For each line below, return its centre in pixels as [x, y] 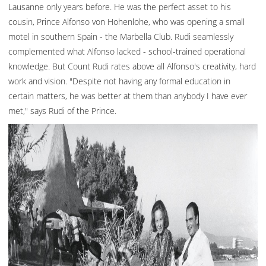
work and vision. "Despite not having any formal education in [119, 81]
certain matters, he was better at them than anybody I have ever [128, 96]
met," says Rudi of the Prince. [62, 110]
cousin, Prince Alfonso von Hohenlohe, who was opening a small [126, 21]
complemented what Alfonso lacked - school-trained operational [127, 51]
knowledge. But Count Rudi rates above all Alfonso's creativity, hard [132, 66]
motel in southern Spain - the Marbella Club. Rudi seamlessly [121, 36]
